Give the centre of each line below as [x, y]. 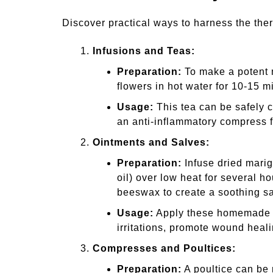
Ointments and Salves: [151, 143]
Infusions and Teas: [144, 51]
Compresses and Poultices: [164, 249]
